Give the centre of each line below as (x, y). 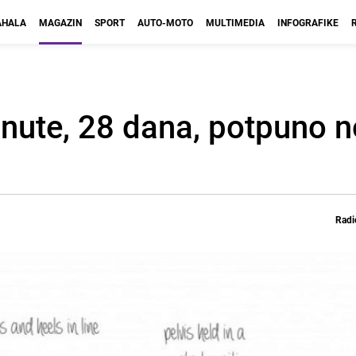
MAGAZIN (60, 22)
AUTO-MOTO (165, 22)
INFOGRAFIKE (308, 22)
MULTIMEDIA (235, 22)
